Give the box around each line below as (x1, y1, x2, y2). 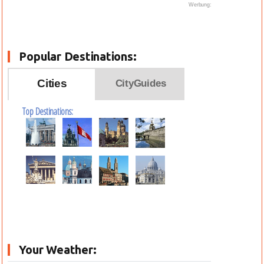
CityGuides (115, 78, 166, 89)
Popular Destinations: (19, 49, 137, 63)
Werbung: (189, 2, 212, 8)
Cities (37, 77, 67, 90)
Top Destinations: (22, 105, 73, 118)
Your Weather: (19, 243, 97, 256)
